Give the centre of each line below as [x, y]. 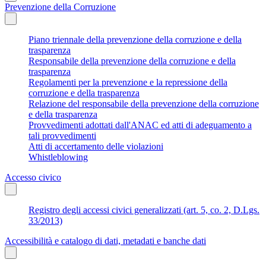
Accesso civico [33, 177]
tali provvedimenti [62, 135]
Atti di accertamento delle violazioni [96, 146]
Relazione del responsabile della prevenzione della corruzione [144, 103]
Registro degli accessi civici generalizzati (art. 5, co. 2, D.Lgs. [144, 210]
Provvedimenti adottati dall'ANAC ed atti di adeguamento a [140, 125]
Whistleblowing [58, 157]
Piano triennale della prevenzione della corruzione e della [135, 39]
